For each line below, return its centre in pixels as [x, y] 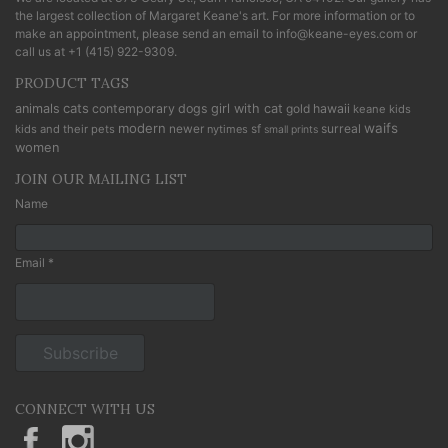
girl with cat [247, 108]
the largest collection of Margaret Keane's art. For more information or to [215, 15]
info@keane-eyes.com [339, 33]
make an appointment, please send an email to [145, 33]
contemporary [133, 108]
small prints [291, 129]
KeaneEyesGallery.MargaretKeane [143, 433]
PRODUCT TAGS [72, 82]
